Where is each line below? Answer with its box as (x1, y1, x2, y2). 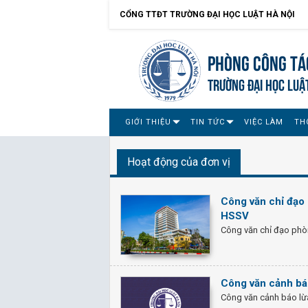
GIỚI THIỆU (125, 118, 171, 126)
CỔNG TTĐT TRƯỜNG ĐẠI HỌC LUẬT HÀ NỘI (120, 10, 295, 19)
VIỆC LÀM (244, 118, 283, 126)
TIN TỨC (190, 118, 225, 126)
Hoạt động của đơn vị (127, 155, 230, 168)
